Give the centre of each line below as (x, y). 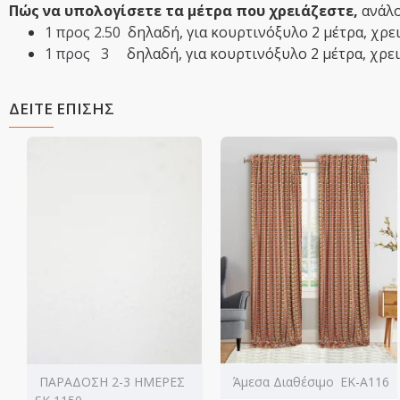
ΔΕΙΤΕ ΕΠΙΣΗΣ (62, 109)
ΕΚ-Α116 (364, 381)
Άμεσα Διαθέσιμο (284, 381)
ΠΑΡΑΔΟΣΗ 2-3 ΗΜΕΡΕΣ (112, 381)
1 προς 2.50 (86, 33)
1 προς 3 (86, 54)
